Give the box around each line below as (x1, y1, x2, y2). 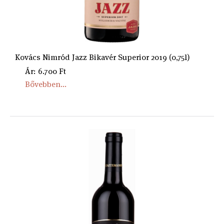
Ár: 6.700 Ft (25, 66, 66, 76)
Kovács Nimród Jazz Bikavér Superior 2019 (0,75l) (15, 52, 190, 62)
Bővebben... (25, 79, 66, 89)
